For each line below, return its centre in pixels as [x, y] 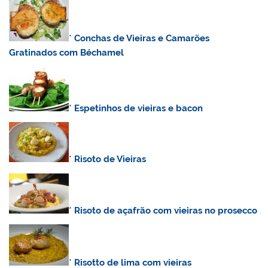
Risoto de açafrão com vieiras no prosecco [166, 210]
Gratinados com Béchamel [67, 53]
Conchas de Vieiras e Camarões [142, 39]
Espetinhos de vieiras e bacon [139, 108]
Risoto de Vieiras [110, 159]
